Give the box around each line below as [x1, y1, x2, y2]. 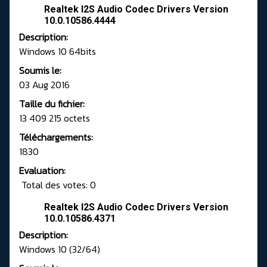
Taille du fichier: [19, 97, 85, 111]
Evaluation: [19, 163, 66, 178]
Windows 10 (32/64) [19, 242, 100, 257]
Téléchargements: [19, 130, 93, 145]
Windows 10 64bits [19, 44, 96, 59]
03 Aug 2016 [19, 77, 70, 92]
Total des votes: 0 [19, 178, 96, 193]
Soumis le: [19, 63, 61, 78]
